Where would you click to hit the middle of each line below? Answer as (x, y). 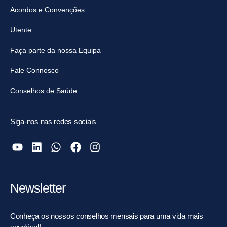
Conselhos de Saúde (44, 90)
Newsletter (38, 188)
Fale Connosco (34, 70)
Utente (21, 30)
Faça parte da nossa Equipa (55, 50)
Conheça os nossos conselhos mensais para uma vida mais (107, 216)
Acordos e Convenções (47, 9)
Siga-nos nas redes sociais (53, 121)
